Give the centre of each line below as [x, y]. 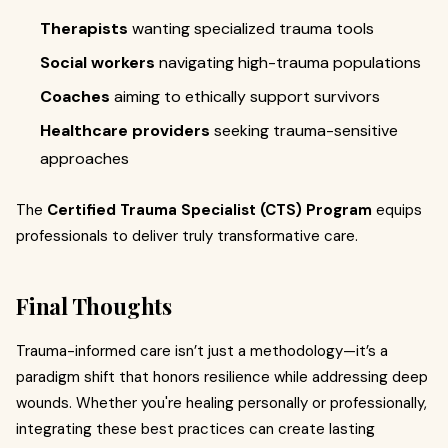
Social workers [97, 62]
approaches [84, 158]
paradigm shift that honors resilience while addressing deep [222, 376]
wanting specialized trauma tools [251, 28]
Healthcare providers [125, 130]
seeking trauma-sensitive [304, 130]
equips [397, 209]
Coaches [75, 96]
